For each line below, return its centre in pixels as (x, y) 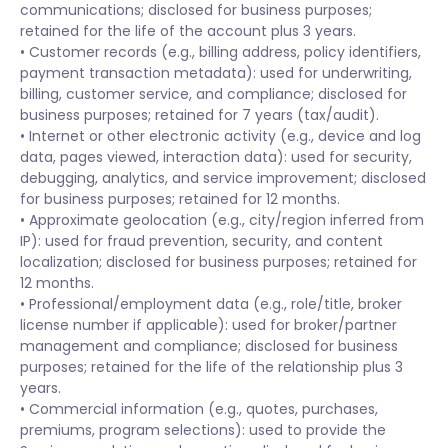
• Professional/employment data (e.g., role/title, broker (211, 304)
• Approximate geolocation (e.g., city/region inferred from (222, 220)
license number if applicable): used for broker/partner (208, 325)
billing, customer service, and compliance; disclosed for (213, 94)
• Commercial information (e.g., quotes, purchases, (199, 409)
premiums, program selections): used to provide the (203, 430)
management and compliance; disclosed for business (209, 346)
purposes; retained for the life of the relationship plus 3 (211, 367)
